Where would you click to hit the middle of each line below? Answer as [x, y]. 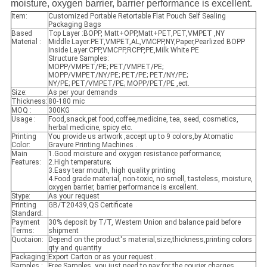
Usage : [23, 119]
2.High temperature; [79, 162]
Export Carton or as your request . [102, 257]
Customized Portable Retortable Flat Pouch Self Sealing [137, 16]
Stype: [21, 196]
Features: [26, 162]
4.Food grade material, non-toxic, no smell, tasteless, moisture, [150, 179]
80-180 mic [66, 102]
